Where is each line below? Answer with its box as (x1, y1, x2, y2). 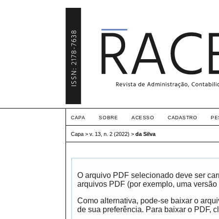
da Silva (135, 131, 156, 137)
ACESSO (131, 115, 154, 120)
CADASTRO (168, 115, 197, 120)
